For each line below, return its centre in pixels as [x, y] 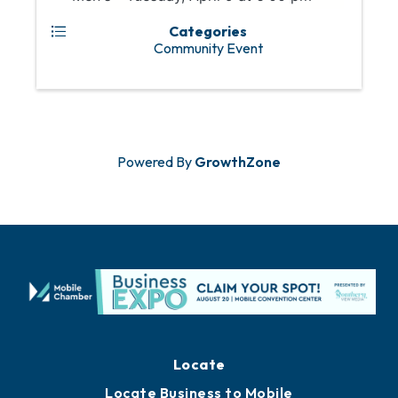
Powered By [156, 162]
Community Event [208, 48]
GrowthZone [238, 162]
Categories [208, 32]
